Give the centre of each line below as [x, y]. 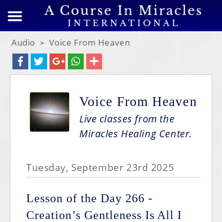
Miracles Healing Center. [136, 134]
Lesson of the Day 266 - [89, 198]
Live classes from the [127, 119]
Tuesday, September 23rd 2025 [100, 167]
